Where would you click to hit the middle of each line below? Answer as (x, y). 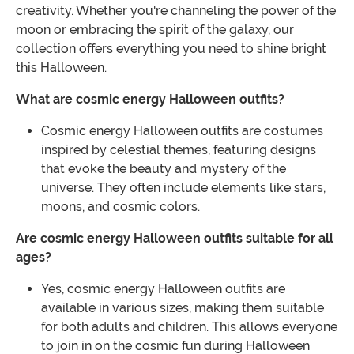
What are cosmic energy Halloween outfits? (150, 100)
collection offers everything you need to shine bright (171, 49)
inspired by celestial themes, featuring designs (179, 150)
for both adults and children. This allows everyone (189, 327)
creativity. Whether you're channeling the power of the (176, 11)
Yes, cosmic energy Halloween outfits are (163, 289)
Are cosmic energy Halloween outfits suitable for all (175, 239)
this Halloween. (61, 68)
